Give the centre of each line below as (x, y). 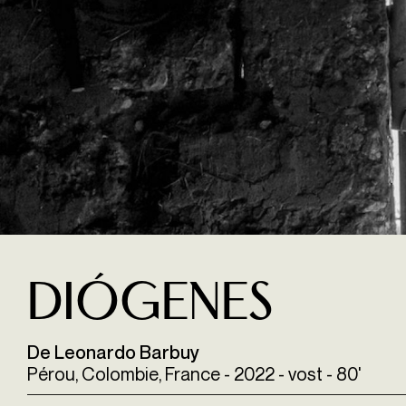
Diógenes (150, 306)
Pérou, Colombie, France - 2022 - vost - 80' (194, 374)
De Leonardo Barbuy (113, 353)
